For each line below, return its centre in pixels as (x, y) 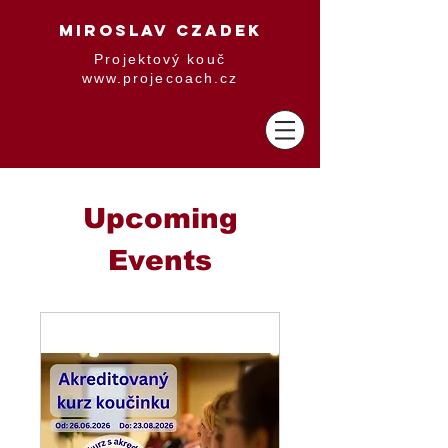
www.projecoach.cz (160, 78)
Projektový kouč (160, 59)
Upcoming (160, 218)
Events (160, 260)
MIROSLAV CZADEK (160, 30)
